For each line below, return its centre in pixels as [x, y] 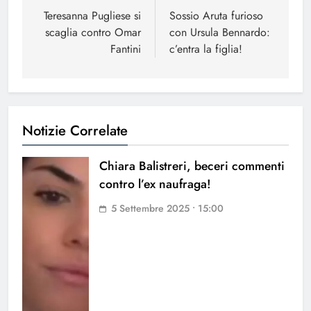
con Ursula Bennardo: [220, 33]
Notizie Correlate [75, 131]
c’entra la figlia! [206, 49]
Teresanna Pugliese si [92, 16]
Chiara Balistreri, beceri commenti [192, 166]
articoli [62, 19]
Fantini [126, 49]
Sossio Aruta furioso [216, 16]
